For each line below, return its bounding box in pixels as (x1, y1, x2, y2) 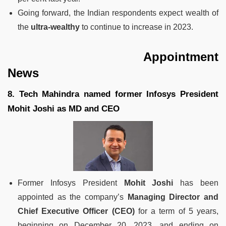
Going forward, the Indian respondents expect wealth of (18, 8, 218, 17)
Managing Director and (127, 192, 219, 201)
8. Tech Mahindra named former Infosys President (8, 89, 218, 99)
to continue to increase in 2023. (80, 22, 193, 31)
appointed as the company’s (18, 192, 128, 201)
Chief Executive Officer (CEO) (18, 206, 135, 215)
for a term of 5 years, (134, 206, 219, 215)
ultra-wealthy (31, 22, 80, 31)
